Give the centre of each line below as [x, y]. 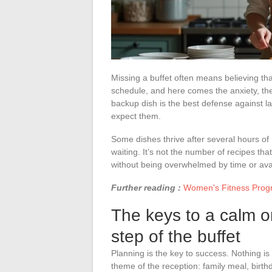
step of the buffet [176, 236]
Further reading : [146, 187]
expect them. [136, 116]
